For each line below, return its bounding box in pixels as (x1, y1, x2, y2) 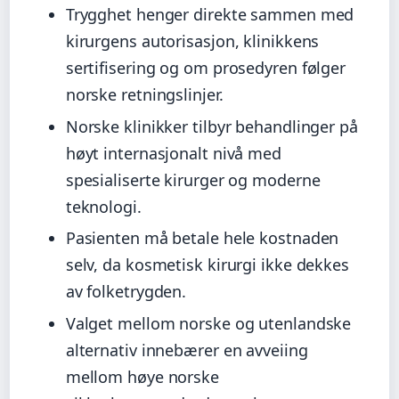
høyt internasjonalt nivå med (65, 142, 281, 164)
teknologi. (65, 195, 142, 217)
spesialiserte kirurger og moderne (65, 168, 321, 191)
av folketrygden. (65, 281, 187, 303)
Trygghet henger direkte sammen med (65, 4, 354, 25)
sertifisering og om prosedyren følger (65, 57, 346, 78)
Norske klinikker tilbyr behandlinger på (65, 115, 358, 137)
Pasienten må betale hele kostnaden (65, 227, 339, 249)
